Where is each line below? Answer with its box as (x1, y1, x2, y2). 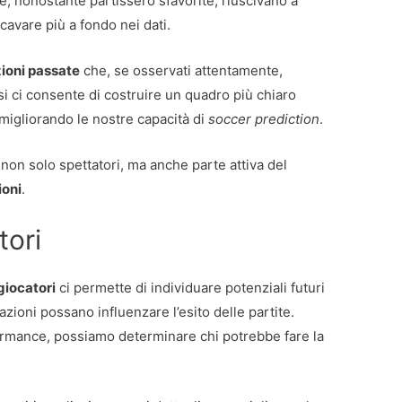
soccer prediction (208, 110, 320, 128)
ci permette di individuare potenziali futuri (56, 279, 326, 297)
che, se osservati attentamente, (80, 62, 284, 80)
